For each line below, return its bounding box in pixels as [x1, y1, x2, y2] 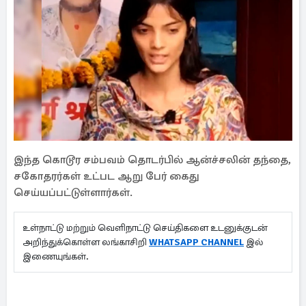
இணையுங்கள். [23, 251, 93, 263]
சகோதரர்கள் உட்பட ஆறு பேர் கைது [14, 169, 199, 184]
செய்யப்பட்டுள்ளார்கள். [14, 186, 133, 200]
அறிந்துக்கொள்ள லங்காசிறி [23, 236, 149, 249]
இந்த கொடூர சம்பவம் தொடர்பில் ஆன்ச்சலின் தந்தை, [14, 153, 291, 167]
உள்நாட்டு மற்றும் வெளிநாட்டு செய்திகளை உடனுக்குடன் [23, 222, 268, 234]
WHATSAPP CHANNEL [149, 236, 244, 249]
